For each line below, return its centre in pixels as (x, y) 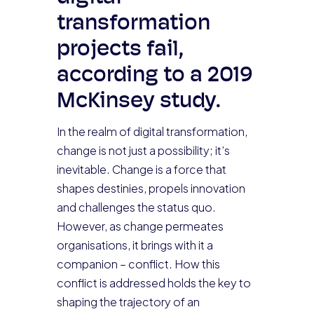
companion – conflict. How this (138, 264)
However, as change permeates (140, 226)
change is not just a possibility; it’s (143, 150)
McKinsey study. (138, 102)
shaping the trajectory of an (128, 302)
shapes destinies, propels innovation (151, 188)
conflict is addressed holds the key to (153, 283)
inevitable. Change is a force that (141, 169)
